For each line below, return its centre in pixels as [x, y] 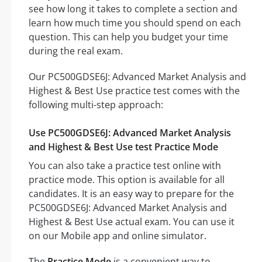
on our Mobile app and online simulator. [118, 236]
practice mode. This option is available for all [127, 180]
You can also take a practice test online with [125, 166]
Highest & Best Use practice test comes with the [134, 91]
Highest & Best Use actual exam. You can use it [132, 222]
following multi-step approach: [96, 105]
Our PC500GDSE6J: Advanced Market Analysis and [137, 77]
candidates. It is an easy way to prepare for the [131, 194]
